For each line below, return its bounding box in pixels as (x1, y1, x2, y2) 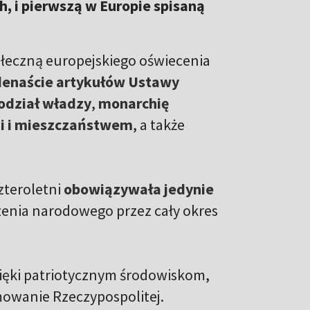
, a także (133, 114, 185, 134)
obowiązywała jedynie (64, 179, 214, 199)
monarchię (98, 93, 169, 113)
